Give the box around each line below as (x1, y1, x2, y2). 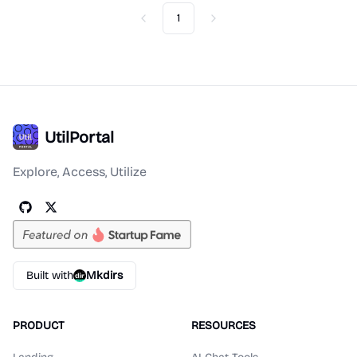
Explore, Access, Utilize (13, 164, 147, 180)
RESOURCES (191, 319, 256, 332)
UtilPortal (45, 127, 114, 147)
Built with (26, 269, 73, 282)
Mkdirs (86, 269, 123, 282)
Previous (142, 18, 187, 32)
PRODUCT (13, 319, 65, 332)
